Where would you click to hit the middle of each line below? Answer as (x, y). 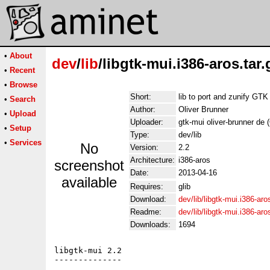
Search (23, 99)
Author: (143, 109)
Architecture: (152, 160)
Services (26, 143)
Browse (24, 85)
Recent (22, 70)
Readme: (146, 212)
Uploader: (147, 122)
